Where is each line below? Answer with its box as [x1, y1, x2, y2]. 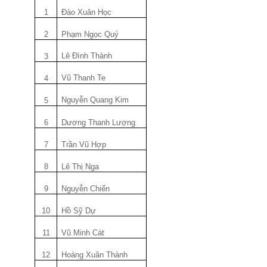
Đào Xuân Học [61, 8, 112, 17]
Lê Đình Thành [61, 51, 113, 60]
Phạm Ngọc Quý [61, 30, 119, 39]
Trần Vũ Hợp [61, 140, 107, 149]
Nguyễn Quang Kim [61, 95, 129, 104]
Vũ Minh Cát [61, 228, 105, 237]
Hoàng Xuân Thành [61, 250, 128, 259]
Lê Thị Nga [61, 162, 100, 171]
